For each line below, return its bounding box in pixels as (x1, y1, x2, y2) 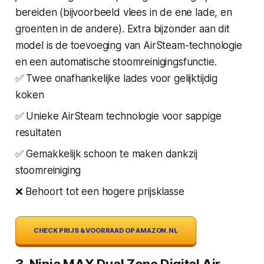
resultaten (15, 126, 62, 138)
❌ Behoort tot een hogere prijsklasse (15, 185, 184, 197)
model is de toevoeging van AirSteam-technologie (15, 39, 242, 51)
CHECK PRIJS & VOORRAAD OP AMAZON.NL (33, 226, 178, 235)
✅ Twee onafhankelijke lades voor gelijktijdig (15, 72, 218, 84)
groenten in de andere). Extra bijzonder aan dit (15, 22, 230, 35)
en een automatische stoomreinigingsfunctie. (15, 55, 217, 68)
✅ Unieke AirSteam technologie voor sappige (15, 110, 222, 122)
